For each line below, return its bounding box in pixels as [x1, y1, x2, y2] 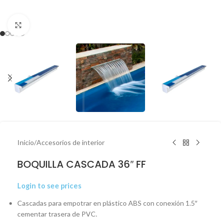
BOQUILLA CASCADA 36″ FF [17, 157, 146, 171]
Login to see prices [17, 182, 81, 190]
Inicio [17, 138, 34, 147]
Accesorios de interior [37, 138, 105, 147]
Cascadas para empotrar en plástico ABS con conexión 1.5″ [17, 199, 197, 207]
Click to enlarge [29, 21, 76, 29]
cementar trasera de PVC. [17, 210, 97, 218]
